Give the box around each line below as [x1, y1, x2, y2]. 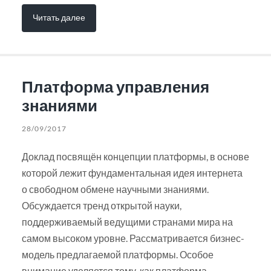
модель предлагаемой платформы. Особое [21, 249, 214, 261]
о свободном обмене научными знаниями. [21, 183, 209, 195]
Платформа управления [21, 77, 209, 97]
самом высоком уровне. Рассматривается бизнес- [21, 232, 244, 244]
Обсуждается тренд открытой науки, [21, 200, 181, 212]
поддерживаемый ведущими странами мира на [21, 216, 233, 228]
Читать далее [32, 11, 85, 22]
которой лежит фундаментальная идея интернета [21, 167, 243, 179]
